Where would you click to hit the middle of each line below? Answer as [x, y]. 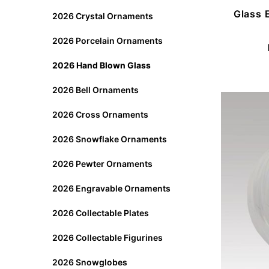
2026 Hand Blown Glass [101, 65]
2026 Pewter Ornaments [102, 163]
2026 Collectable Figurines [107, 237]
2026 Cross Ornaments [100, 114]
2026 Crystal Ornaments [102, 16]
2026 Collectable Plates [100, 213]
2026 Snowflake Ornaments [109, 139]
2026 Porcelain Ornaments [107, 40]
